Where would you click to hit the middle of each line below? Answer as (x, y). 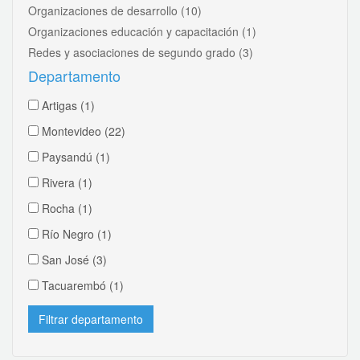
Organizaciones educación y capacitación (135, 31)
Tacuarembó (76, 285)
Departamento (74, 75)
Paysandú (69, 156)
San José (67, 259)
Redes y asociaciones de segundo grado (133, 52)
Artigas (61, 105)
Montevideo (73, 131)
